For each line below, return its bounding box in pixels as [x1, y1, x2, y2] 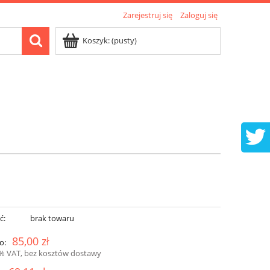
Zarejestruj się [123, 10, 172, 20]
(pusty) [111, 35, 137, 46]
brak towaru [30, 213, 74, 224]
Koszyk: [83, 35, 110, 46]
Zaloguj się [180, 10, 218, 20]
